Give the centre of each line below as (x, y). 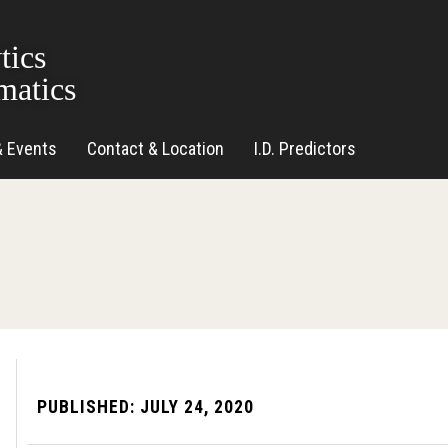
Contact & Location (155, 149)
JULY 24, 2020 (194, 406)
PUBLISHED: (85, 406)
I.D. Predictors (305, 149)
